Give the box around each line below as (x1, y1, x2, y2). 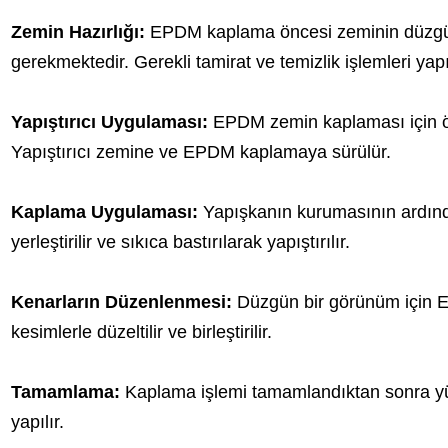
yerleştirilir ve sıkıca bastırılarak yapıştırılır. (10, 232, 350, 252)
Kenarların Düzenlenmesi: (10, 292, 232, 312)
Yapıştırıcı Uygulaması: (10, 112, 208, 132)
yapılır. (10, 412, 64, 432)
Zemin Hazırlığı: (10, 22, 145, 42)
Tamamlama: (10, 382, 120, 402)
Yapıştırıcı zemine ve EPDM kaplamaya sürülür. (10, 142, 391, 162)
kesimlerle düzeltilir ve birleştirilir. (10, 322, 272, 342)
